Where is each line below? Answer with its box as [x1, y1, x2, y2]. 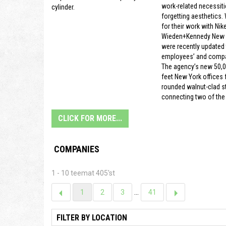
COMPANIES [54, 144, 99, 155]
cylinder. [51, 3, 75, 11]
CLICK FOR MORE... [58, 114, 122, 124]
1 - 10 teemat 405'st [51, 169, 115, 178]
